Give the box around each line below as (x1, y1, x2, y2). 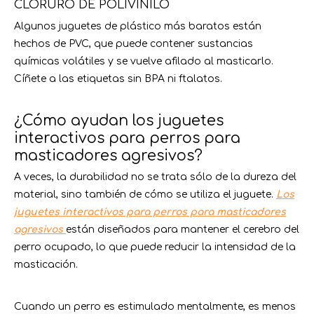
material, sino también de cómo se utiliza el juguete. (14, 189, 276, 200)
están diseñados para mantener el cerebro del (66, 224, 299, 235)
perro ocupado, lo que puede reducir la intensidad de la (14, 242, 296, 253)
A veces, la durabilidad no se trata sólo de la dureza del (14, 172, 296, 183)
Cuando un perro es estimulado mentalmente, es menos (14, 301, 296, 313)
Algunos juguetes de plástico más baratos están (14, 21, 261, 32)
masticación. (14, 259, 78, 271)
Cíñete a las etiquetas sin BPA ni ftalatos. (14, 74, 222, 85)
